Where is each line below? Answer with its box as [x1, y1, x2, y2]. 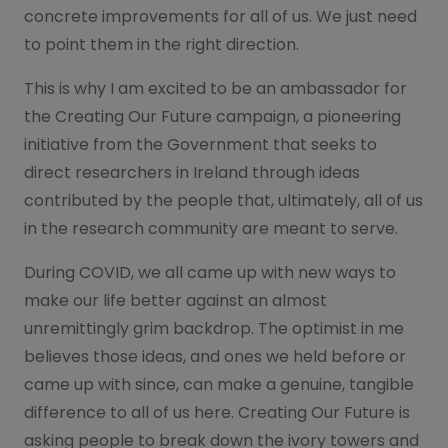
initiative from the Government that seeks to [24, 132, 377, 156]
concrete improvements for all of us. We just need [24, 4, 417, 28]
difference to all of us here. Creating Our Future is [24, 400, 410, 424]
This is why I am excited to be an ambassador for [24, 76, 407, 100]
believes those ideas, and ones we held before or [24, 344, 406, 368]
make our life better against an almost [24, 288, 327, 312]
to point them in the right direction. [24, 32, 299, 56]
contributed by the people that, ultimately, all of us [24, 188, 423, 212]
